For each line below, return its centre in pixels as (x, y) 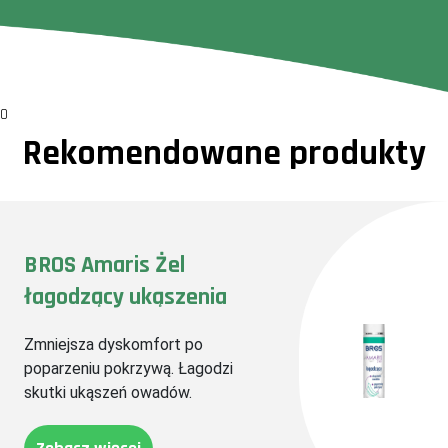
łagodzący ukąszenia (125, 297)
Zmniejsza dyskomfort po (113, 344)
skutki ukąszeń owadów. (108, 392)
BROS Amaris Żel (104, 265)
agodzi (210, 368)
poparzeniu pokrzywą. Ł (105, 368)
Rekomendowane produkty (224, 153)
